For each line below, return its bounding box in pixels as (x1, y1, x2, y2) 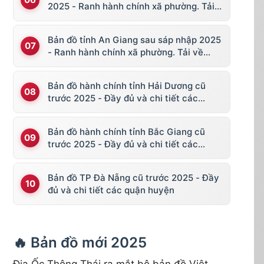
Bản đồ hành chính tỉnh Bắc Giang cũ (48, 126, 205, 137)
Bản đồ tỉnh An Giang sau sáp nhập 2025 (48, 34, 221, 45)
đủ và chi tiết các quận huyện (48, 184, 174, 196)
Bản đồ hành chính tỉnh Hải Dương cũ (48, 80, 206, 91)
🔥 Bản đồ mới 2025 (13, 233, 147, 251)
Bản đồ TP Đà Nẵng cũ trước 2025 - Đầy (48, 171, 219, 183)
